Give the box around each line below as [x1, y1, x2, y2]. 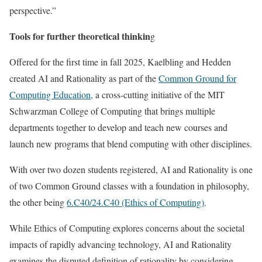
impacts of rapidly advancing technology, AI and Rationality [9, 238, 232, 251]
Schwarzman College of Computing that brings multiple [9, 105, 215, 118]
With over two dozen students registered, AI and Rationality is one [9, 163, 253, 176]
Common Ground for [158, 72, 236, 85]
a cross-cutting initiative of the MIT [93, 88, 225, 101]
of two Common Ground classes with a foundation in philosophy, [9, 180, 249, 192]
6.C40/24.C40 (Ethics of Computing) [67, 196, 204, 209]
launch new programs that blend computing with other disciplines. [9, 137, 252, 150]
